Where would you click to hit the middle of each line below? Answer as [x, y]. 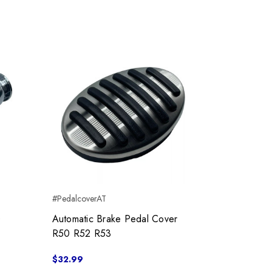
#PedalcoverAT [79, 199]
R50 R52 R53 [82, 234]
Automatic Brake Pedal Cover [115, 219]
